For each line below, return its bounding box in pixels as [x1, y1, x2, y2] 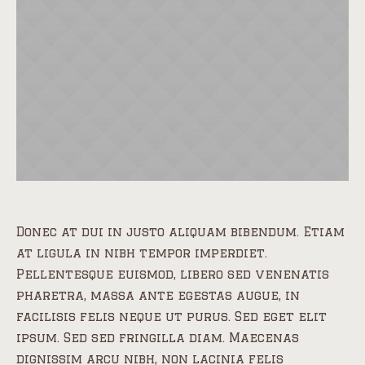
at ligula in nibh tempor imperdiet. [16, 246, 267, 261]
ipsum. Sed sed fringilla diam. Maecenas [16, 331, 299, 345]
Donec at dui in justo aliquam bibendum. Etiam [16, 225, 345, 240]
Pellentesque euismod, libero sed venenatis [16, 267, 329, 282]
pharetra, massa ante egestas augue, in [16, 288, 300, 303]
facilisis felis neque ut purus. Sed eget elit [16, 310, 327, 324]
